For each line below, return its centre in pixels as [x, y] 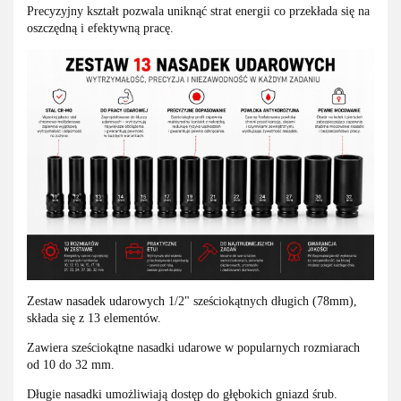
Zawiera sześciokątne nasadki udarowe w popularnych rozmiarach [193, 348]
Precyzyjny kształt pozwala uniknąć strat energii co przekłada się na [198, 11]
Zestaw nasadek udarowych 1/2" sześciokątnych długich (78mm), [192, 302]
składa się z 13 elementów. [94, 319]
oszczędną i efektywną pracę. [100, 28]
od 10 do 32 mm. [71, 365]
